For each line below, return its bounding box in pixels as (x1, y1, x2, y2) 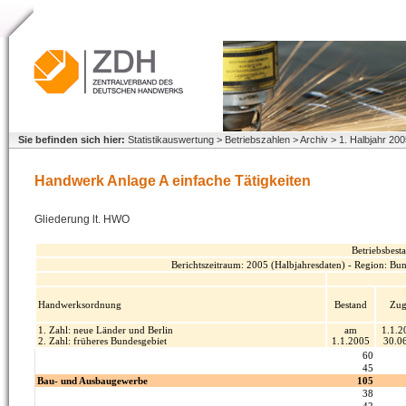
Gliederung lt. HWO (34, 213, 130, 226)
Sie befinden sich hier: (18, 134, 125, 145)
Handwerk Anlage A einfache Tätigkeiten (34, 172, 311, 189)
